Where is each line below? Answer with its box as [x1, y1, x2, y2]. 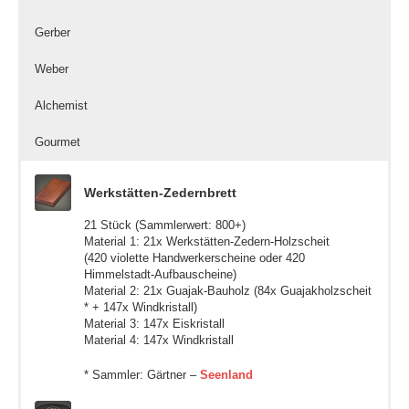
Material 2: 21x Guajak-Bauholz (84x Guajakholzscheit [84, 283, 372, 298]
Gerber [35, 25, 70, 39]
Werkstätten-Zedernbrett [84, 184, 236, 200]
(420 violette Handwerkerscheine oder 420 [84, 250, 305, 265]
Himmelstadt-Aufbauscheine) [84, 267, 236, 281]
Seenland [200, 367, 253, 382]
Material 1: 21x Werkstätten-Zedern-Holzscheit [84, 234, 330, 248]
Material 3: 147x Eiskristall [84, 316, 225, 330]
